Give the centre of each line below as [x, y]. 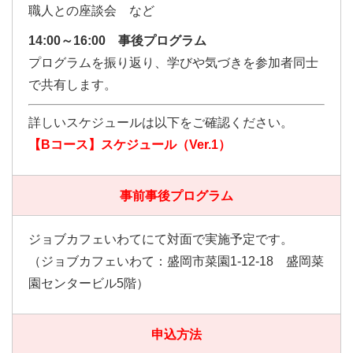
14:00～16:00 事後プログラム [117, 41]
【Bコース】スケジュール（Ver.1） [130, 145]
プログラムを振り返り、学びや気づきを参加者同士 [173, 63]
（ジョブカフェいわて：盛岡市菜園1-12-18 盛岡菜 [176, 261]
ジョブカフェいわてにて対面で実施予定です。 [161, 239]
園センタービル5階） [89, 283]
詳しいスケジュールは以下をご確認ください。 [161, 123]
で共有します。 [72, 85]
